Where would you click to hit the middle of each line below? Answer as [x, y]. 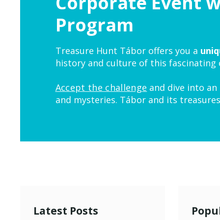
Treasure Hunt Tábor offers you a [128, 50]
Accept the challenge [101, 87]
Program [94, 25]
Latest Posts [66, 210]
